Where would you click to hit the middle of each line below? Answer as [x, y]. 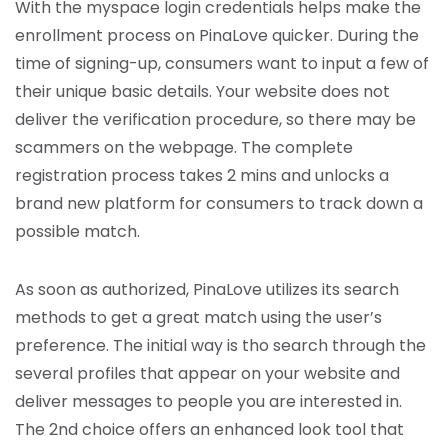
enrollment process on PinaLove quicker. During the [217, 35]
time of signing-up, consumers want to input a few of [222, 63]
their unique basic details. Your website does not [202, 91]
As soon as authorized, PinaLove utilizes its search [207, 289]
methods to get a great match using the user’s [198, 317]
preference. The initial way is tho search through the [220, 345]
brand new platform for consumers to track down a [219, 203]
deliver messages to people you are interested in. [208, 401]
